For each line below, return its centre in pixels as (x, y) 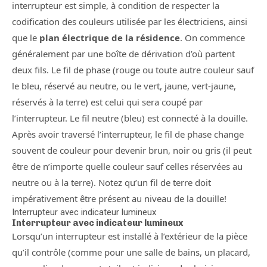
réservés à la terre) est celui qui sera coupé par (107, 102)
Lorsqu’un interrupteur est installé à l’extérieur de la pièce (130, 236)
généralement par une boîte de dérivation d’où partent (123, 54)
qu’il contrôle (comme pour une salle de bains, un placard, (131, 252)
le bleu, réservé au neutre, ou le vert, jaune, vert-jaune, (124, 86)
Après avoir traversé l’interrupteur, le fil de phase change (128, 134)
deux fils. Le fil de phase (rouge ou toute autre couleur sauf (133, 70)
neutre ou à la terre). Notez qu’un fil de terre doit (111, 182)
